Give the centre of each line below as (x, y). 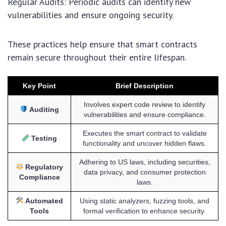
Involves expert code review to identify (145, 105)
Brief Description (145, 86)
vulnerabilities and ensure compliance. (145, 115)
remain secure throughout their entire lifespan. (97, 58)
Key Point (39, 86)
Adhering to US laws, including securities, (145, 162)
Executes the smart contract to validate (145, 133)
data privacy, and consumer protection (145, 172)
